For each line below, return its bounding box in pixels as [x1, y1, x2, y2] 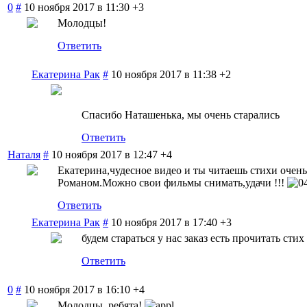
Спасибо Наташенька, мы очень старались [82, 108, 280, 121]
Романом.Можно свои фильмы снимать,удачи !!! [58, 176, 287, 188]
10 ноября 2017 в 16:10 [24, 283, 130, 295]
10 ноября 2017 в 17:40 [111, 216, 217, 228]
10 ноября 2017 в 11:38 [111, 68, 217, 80]
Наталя [8, 148, 40, 160]
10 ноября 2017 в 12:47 [51, 148, 158, 160]
